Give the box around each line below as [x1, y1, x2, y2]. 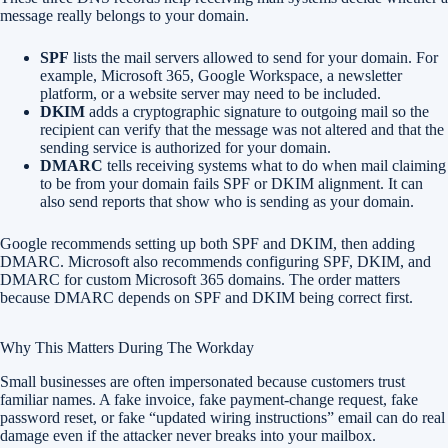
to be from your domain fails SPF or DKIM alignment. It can [40, 175, 423, 192]
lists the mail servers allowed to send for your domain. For [69, 49, 438, 66]
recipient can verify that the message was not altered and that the [40, 121, 444, 138]
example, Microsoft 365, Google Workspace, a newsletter [40, 67, 402, 84]
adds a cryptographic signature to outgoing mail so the [85, 103, 429, 120]
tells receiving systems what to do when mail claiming [103, 157, 446, 174]
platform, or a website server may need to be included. [40, 85, 381, 102]
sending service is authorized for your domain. [40, 139, 331, 156]
